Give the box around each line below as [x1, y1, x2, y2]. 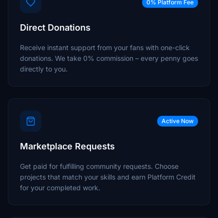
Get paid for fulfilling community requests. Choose [20, 162, 179, 170]
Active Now [162, 117, 194, 125]
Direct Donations [20, 22, 91, 33]
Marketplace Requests [20, 141, 115, 151]
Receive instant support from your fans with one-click [20, 43, 190, 52]
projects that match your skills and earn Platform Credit [20, 173, 196, 181]
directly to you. [20, 65, 68, 73]
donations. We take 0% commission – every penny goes [20, 54, 198, 62]
